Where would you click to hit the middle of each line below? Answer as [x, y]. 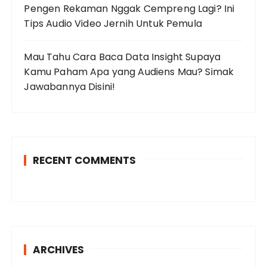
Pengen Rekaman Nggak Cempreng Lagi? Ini [129, 8]
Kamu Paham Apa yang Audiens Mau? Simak [129, 72]
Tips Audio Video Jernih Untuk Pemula [113, 23]
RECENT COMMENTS [85, 160]
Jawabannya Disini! [70, 86]
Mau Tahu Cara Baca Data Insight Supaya [122, 57]
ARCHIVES [59, 249]
